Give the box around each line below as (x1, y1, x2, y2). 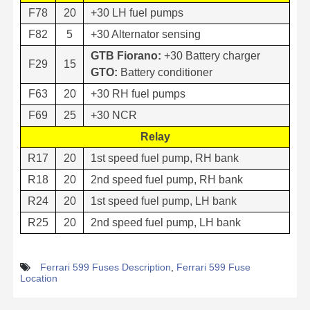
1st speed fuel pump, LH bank (91, 194, 237, 207)
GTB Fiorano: (91, 49, 161, 62)
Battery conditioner (118, 66, 212, 78)
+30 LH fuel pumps (91, 6, 183, 19)
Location (20, 272, 57, 284)
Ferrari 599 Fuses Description (40, 261, 171, 273)
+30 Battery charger (161, 49, 260, 62)
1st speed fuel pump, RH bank (91, 152, 239, 164)
